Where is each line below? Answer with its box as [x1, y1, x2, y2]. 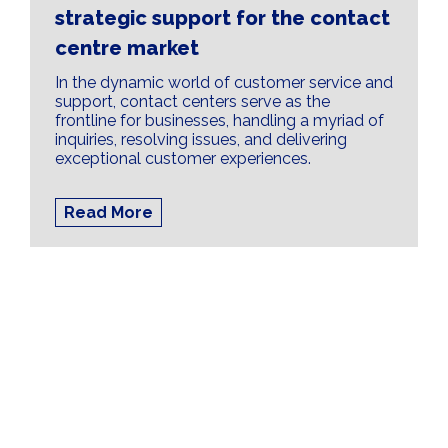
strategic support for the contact [55, 6, 390, 30]
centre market [55, 36, 199, 60]
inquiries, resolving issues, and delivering [55, 130, 347, 149]
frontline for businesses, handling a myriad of [55, 111, 384, 130]
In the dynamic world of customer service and [55, 73, 393, 92]
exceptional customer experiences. [55, 149, 311, 168]
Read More [64, 203, 153, 222]
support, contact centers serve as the [55, 92, 330, 111]
